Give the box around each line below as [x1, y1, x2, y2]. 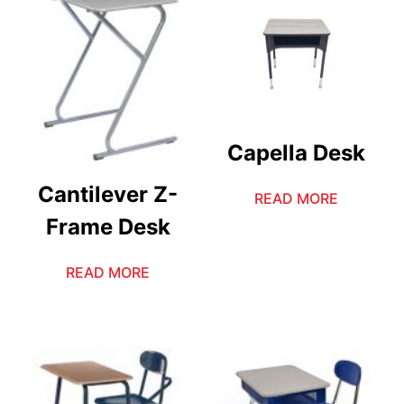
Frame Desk [45, 214, 170, 241]
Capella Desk [227, 140, 365, 167]
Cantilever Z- [38, 181, 178, 208]
